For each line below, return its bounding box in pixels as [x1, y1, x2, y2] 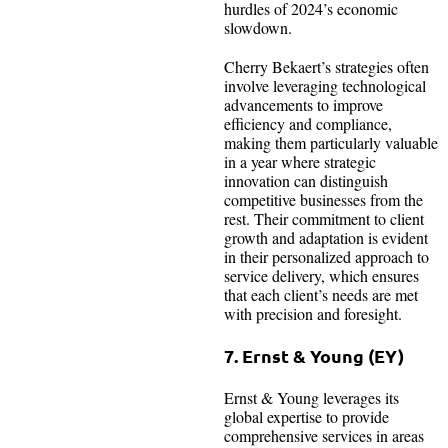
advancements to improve [224, 93, 383, 115]
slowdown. [224, 16, 292, 38]
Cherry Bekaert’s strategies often [224, 55, 429, 77]
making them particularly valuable [224, 131, 438, 153]
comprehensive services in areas [224, 424, 424, 446]
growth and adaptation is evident [224, 226, 428, 248]
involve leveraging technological [224, 74, 426, 96]
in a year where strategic [224, 150, 376, 172]
